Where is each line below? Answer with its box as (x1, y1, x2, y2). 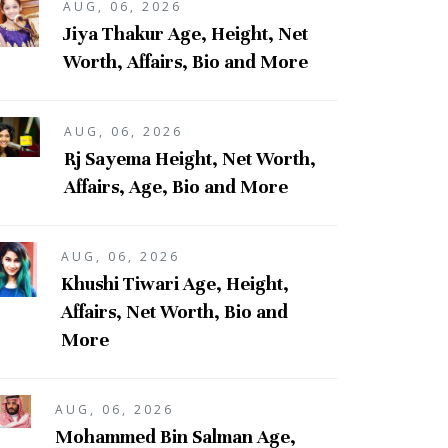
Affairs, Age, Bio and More (63, 174, 288, 198)
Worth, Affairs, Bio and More (62, 49, 308, 73)
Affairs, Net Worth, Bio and (61, 299, 288, 323)
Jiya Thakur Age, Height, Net (62, 21, 308, 45)
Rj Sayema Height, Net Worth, (63, 146, 316, 170)
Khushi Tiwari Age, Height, (61, 271, 289, 295)
